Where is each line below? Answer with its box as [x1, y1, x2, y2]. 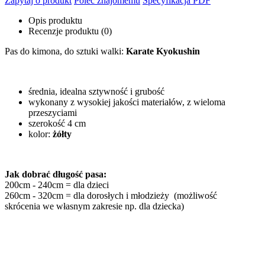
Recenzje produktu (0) [28, 25, 112, 36]
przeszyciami [28, 107, 77, 118]
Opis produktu [28, 15, 82, 25]
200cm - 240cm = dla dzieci [5, 179, 109, 190]
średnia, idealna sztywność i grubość [28, 86, 164, 96]
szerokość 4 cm [28, 118, 86, 128]
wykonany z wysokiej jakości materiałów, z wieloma [28, 96, 225, 107]
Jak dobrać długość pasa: [5, 169, 106, 179]
